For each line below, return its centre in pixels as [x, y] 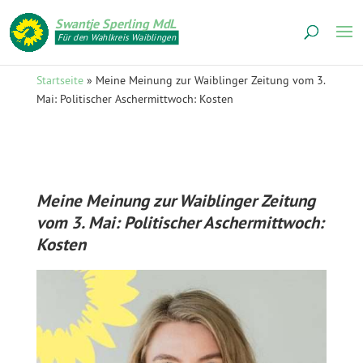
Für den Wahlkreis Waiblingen [117, 38]
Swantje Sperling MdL [115, 24]
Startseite [60, 80]
